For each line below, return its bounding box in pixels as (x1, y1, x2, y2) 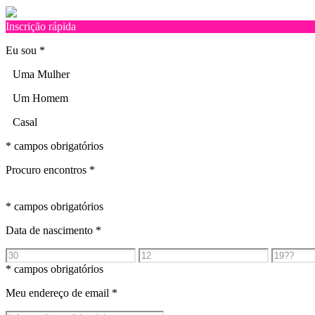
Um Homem (13, 91, 68, 104)
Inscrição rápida (6, 20, 76, 32)
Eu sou (6, 44, 39, 56)
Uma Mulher (13, 67, 70, 80)
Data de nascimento (6, 224, 96, 236)
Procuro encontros (6, 163, 89, 176)
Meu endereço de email (6, 286, 112, 299)
